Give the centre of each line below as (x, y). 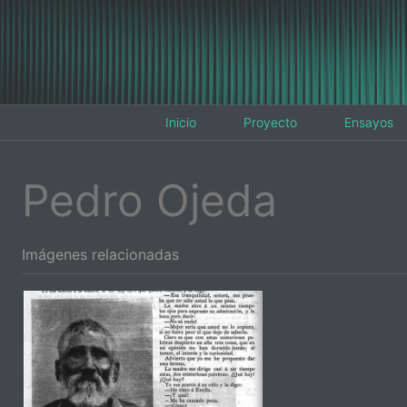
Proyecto (270, 122)
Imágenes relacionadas (100, 254)
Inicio (181, 122)
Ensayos (369, 122)
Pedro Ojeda (149, 200)
